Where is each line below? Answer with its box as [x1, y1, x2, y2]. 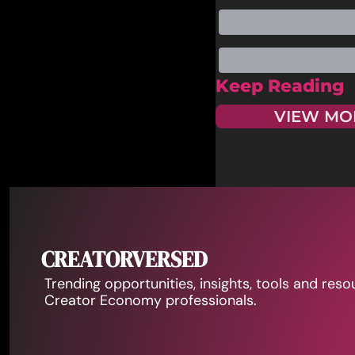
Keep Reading [216, 75, 345, 97]
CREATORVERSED [41, 244, 208, 274]
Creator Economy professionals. [44, 290, 257, 310]
